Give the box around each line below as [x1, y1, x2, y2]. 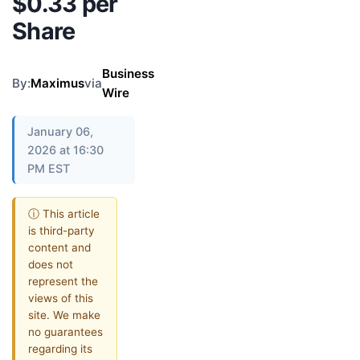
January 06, [27, 125, 93, 138]
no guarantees [28, 325, 103, 338]
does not [28, 257, 73, 271]
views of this [28, 291, 93, 305]
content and [28, 240, 91, 254]
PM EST [27, 162, 70, 175]
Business [102, 66, 154, 81]
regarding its [28, 342, 92, 355]
